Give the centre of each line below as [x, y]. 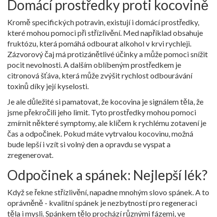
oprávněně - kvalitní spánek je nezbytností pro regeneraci [102, 202]
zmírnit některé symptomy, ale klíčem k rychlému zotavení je [107, 123]
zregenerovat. [30, 155]
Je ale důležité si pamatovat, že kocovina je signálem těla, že [105, 101]
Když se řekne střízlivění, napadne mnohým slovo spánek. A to [108, 192]
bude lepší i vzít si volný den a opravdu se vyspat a [89, 144]
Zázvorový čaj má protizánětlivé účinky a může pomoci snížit [108, 54]
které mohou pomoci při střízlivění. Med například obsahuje [105, 32]
